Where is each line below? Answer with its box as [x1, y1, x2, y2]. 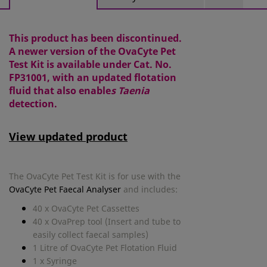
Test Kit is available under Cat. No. [9, 58, 172, 72]
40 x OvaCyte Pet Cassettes [33, 203, 139, 215]
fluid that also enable [9, 84, 111, 98]
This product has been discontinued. [9, 32, 182, 45]
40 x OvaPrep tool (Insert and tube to [33, 216, 181, 228]
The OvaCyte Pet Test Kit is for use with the [9, 170, 181, 182]
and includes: [121, 184, 178, 195]
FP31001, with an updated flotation [9, 71, 176, 85]
